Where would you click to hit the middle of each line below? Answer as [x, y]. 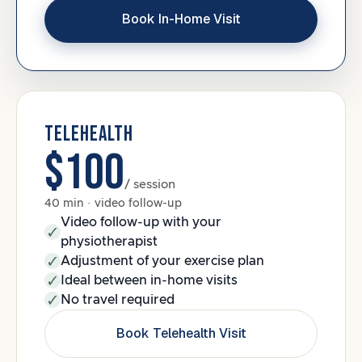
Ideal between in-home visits [149, 280]
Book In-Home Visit [181, 19]
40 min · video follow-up [113, 204]
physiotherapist [109, 242]
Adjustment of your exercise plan [162, 261]
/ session [150, 185]
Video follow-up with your [141, 222]
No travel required [118, 300]
